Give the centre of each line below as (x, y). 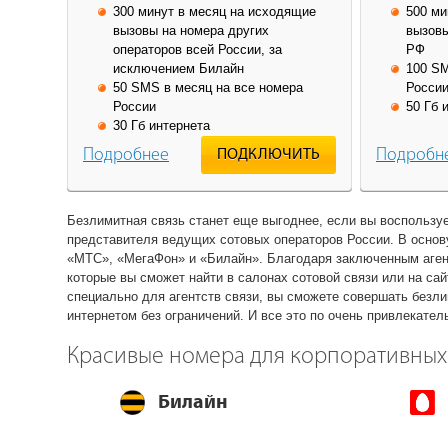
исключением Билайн (178, 68)
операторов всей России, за (197, 49)
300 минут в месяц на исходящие (214, 11)
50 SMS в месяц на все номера (208, 87)
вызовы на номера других (191, 30)
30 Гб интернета (161, 125)
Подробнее (126, 155)
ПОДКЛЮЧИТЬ (268, 154)
